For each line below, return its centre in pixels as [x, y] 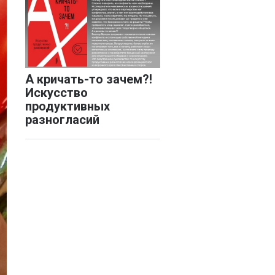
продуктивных [68, 107]
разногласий [62, 120]
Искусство [56, 93]
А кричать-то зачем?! [89, 79]
